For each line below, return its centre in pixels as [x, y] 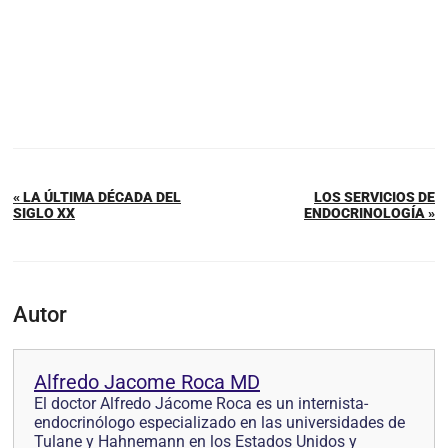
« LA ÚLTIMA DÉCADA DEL [97, 196]
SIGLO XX [44, 212]
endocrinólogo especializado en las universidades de [219, 422]
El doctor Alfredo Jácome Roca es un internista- [201, 403]
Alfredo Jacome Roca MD [147, 381]
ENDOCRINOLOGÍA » [369, 212]
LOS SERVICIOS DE [374, 196]
